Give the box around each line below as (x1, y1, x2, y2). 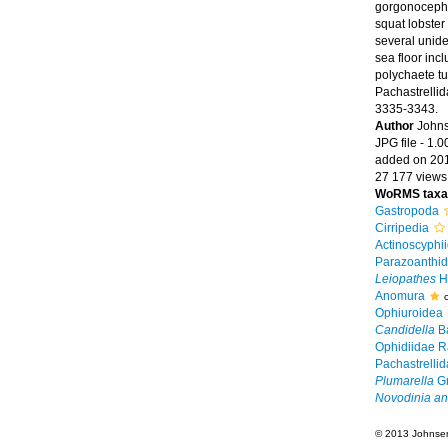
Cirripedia (374, 221, 429, 235)
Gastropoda (374, 204, 439, 218)
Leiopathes (374, 272, 436, 286)
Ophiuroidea (374, 306, 443, 320)
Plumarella (374, 374, 434, 388)
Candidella (374, 323, 435, 337)
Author (374, 119, 417, 133)
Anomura (374, 289, 425, 303)
